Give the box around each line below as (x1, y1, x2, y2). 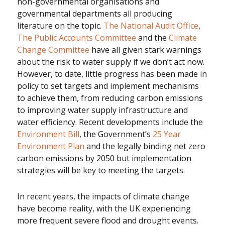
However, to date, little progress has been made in (17, 68, 207, 80)
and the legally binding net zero (84, 141, 206, 152)
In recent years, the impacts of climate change (17, 191, 190, 202)
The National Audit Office (103, 20, 199, 32)
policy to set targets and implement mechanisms (17, 80, 199, 92)
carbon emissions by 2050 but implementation (17, 153, 192, 164)
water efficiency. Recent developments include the (17, 117, 203, 128)
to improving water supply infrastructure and (17, 104, 188, 116)
